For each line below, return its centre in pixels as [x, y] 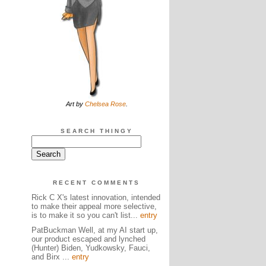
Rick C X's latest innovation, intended [96, 197]
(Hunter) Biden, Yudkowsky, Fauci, [91, 248]
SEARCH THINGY [96, 131]
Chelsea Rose [105, 104]
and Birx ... [51, 257]
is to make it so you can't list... [85, 215]
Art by [75, 104]
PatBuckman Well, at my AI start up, [94, 230]
